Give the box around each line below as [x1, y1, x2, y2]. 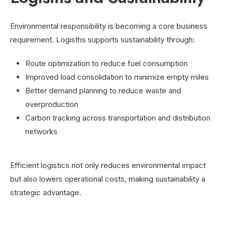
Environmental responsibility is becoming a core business [10, 21, 207, 31]
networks [25, 126, 58, 136]
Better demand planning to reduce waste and [25, 85, 181, 95]
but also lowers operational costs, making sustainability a [10, 174, 205, 184]
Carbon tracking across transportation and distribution [25, 112, 210, 123]
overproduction [25, 99, 78, 109]
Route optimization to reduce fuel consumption [25, 58, 188, 68]
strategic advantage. [10, 187, 81, 197]
